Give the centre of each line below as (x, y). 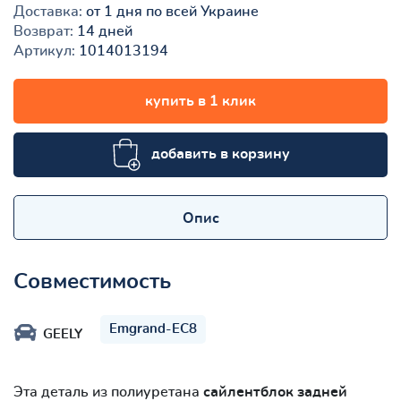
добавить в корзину (221, 154)
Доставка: (48, 11)
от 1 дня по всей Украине (171, 11)
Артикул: (44, 51)
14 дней (103, 31)
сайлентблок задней (275, 392)
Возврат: (43, 31)
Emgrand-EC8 (153, 328)
